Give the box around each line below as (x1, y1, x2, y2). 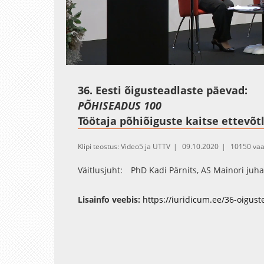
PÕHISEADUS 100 (78, 98, 161, 113)
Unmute (101, 54, 123, 63)
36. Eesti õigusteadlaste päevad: (78, 82, 247, 97)
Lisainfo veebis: (78, 193, 140, 205)
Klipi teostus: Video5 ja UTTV (78, 141, 170, 151)
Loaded (119, 54, 141, 61)
